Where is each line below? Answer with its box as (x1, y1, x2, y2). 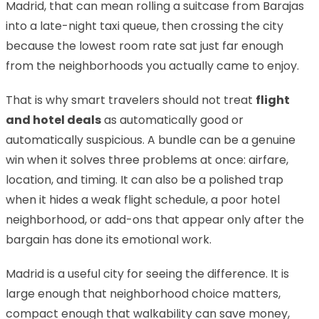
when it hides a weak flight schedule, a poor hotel (6, 191, 280, 208)
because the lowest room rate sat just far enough (6, 37, 283, 54)
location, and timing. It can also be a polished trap (6, 171, 283, 188)
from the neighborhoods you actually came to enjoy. (6, 57, 299, 74)
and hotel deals (6, 111, 101, 128)
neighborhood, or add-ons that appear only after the (6, 211, 304, 228)
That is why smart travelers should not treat (6, 91, 256, 108)
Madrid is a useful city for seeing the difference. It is (6, 265, 289, 282)
